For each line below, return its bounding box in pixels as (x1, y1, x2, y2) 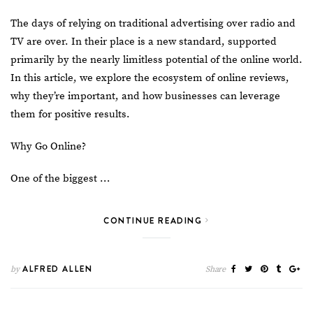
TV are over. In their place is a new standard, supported (10, 35, 277, 49)
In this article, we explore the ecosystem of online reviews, (10, 71, 289, 85)
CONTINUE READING (103, 214, 206, 227)
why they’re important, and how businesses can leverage (10, 89, 280, 103)
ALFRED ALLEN (19, 263, 93, 275)
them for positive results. (10, 108, 133, 122)
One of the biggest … (10, 172, 110, 186)
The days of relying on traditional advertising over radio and (10, 17, 296, 31)
